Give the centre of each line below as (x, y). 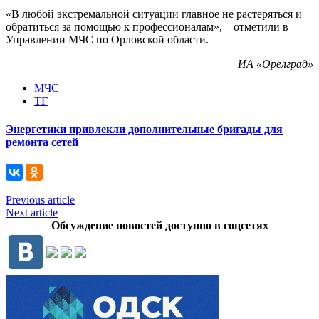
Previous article (40, 199)
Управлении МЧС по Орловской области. (107, 40)
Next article (32, 212)
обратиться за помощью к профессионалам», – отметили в (147, 27)
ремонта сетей (42, 142)
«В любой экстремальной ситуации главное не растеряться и (154, 14)
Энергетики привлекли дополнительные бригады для (144, 129)
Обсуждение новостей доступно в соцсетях (159, 225)
